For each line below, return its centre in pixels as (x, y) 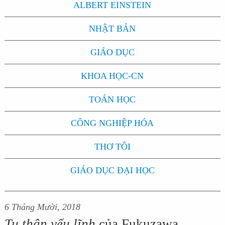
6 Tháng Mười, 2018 (42, 207)
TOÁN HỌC (113, 99)
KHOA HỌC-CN (113, 76)
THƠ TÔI (112, 147)
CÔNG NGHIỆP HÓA (113, 123)
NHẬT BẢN (113, 29)
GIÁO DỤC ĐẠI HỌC (112, 170)
